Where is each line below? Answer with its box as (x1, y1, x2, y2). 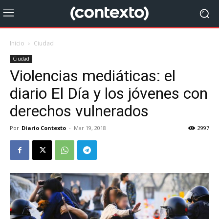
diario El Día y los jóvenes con (10, 84, 208, 103)
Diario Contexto (22, 124, 66, 131)
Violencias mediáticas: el (10, 66, 175, 85)
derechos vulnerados (10, 102, 149, 120)
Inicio (10, 39, 24, 47)
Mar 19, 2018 (74, 124, 106, 131)
